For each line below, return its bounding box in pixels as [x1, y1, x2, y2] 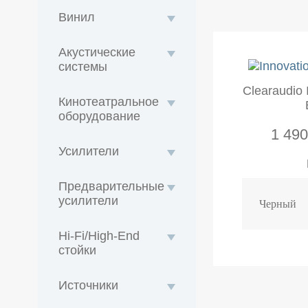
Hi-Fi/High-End [58, 228, 140, 243]
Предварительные [58, 179, 164, 193]
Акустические [58, 45, 135, 59]
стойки [58, 243, 96, 257]
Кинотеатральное [58, 94, 159, 109]
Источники [58, 278, 118, 292]
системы [58, 59, 107, 74]
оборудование [58, 109, 140, 123]
